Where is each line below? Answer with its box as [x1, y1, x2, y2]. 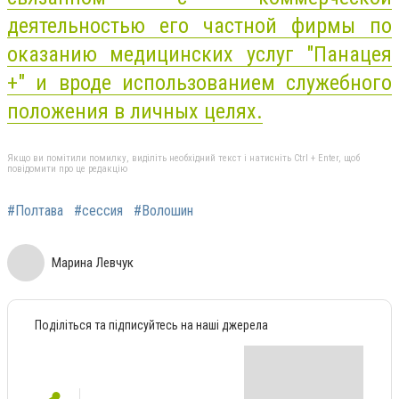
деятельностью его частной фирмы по [7, 12, 392, 38]
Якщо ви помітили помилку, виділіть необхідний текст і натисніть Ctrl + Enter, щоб [7, 152, 360, 165]
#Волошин [134, 202, 193, 220]
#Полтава [7, 202, 63, 220]
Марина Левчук [52, 255, 134, 272]
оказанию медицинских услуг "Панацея [7, 41, 392, 67]
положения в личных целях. [7, 98, 263, 124]
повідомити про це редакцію [7, 163, 127, 175]
